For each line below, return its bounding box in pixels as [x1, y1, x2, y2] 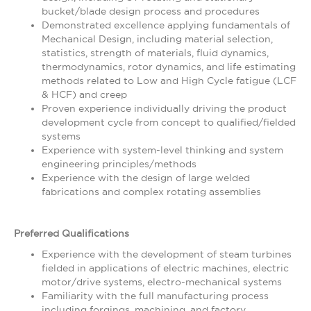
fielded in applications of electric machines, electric [42, 262, 289, 274]
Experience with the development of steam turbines [42, 249, 292, 260]
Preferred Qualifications [14, 228, 129, 239]
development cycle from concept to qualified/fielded [42, 117, 296, 128]
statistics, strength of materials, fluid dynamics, [42, 47, 269, 58]
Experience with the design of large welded [42, 172, 250, 183]
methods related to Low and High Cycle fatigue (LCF [42, 75, 296, 86]
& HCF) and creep [42, 89, 127, 100]
